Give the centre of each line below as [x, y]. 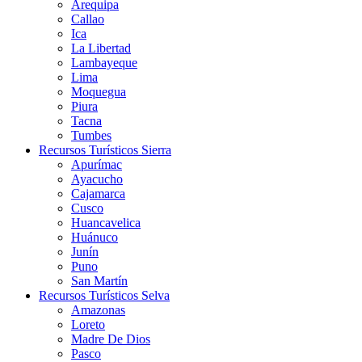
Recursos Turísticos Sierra [105, 149]
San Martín [99, 280]
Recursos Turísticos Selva [104, 295]
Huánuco [95, 237]
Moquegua [99, 91]
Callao [88, 19]
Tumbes [91, 135]
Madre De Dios [111, 339]
